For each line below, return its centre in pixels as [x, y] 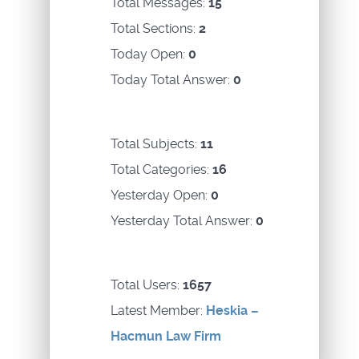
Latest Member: [158, 311]
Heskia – [232, 311]
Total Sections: [155, 29]
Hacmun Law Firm [166, 337]
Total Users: [147, 285]
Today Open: [149, 54]
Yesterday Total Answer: [183, 221]
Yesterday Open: [161, 196]
